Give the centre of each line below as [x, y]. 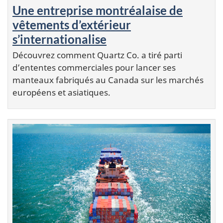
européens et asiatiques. [61, 92]
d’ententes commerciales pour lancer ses [94, 67]
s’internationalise [59, 39]
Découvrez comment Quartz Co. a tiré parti [97, 55]
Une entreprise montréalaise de [98, 10]
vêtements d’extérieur [72, 24]
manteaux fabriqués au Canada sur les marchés [108, 80]
